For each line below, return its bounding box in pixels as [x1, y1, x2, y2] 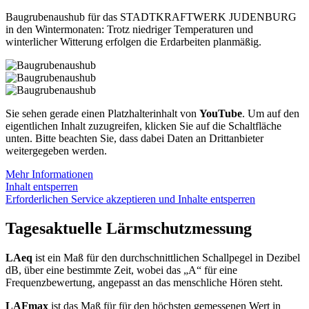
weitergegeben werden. [6, 144, 107, 157]
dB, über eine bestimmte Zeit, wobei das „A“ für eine [6, 263, 237, 276]
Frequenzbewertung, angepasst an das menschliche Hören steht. [6, 276, 283, 288]
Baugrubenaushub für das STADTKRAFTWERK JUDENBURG [6, 10, 297, 23]
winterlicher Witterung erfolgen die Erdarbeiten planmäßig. [6, 35, 261, 48]
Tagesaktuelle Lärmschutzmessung [6, 219, 252, 237]
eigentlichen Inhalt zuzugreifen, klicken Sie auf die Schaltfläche [6, 119, 281, 132]
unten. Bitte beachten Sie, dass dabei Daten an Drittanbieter [6, 132, 263, 144]
